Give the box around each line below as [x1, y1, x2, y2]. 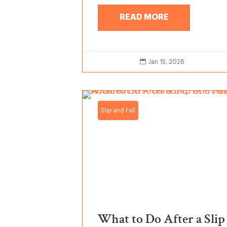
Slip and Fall [101, 107, 136, 114]
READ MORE [119, 13, 169, 22]
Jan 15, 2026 [148, 59, 185, 65]
